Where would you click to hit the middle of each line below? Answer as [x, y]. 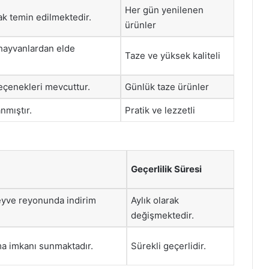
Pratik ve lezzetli [160, 110]
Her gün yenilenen [164, 10]
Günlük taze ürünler [167, 86]
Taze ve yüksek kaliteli [173, 55]
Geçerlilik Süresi [166, 169]
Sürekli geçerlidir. [168, 246]
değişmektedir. [162, 215]
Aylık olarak [155, 200]
